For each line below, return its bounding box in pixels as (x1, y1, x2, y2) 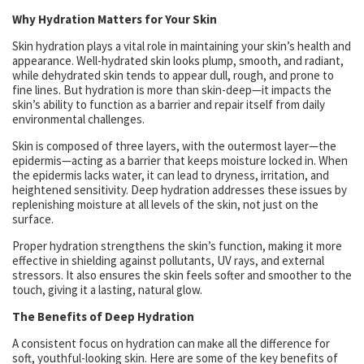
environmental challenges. (12, 111, 145, 128)
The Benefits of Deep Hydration (12, 309, 194, 325)
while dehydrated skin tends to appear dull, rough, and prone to (12, 67, 334, 84)
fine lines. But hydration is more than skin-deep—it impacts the (12, 82, 331, 98)
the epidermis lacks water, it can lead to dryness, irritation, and (12, 167, 329, 184)
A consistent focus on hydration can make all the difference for (12, 336, 330, 352)
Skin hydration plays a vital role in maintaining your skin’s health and (12, 38, 351, 54)
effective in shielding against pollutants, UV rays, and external (12, 253, 324, 269)
